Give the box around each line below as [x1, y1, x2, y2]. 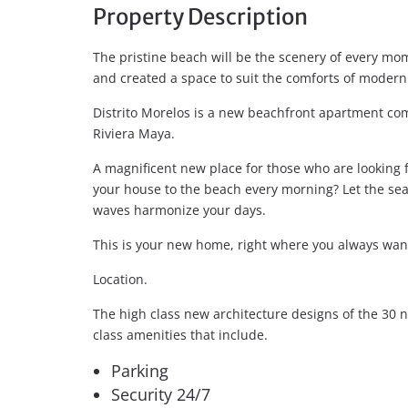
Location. [93, 270, 148, 288]
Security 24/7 [111, 383, 210, 405]
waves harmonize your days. [93, 201, 266, 219]
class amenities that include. [93, 326, 268, 343]
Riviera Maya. [93, 125, 175, 142]
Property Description [93, 3, 308, 31]
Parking [111, 360, 168, 382]
